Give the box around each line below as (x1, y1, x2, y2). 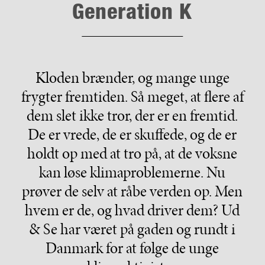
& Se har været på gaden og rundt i (29, 218, 236, 240)
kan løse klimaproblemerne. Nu (39, 161, 226, 183)
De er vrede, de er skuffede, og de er (28, 123, 237, 145)
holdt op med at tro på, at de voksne (27, 142, 238, 164)
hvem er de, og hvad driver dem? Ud (25, 199, 240, 221)
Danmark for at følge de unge (46, 237, 219, 258)
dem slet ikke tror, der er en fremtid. (27, 104, 238, 126)
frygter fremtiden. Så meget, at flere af (21, 85, 244, 107)
